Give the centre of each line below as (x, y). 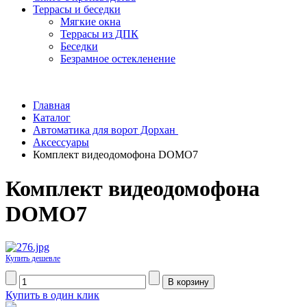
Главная (51, 106)
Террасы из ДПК (99, 34)
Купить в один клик (52, 295)
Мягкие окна (90, 22)
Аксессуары (61, 143)
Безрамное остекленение (118, 59)
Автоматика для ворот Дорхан (106, 130)
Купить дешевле (33, 259)
